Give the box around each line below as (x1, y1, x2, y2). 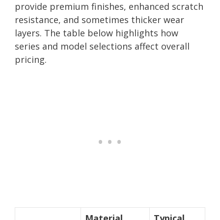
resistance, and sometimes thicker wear (15, 13, 184, 26)
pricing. (15, 53, 47, 65)
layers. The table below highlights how (15, 27, 178, 39)
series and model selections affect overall (15, 40, 190, 52)
